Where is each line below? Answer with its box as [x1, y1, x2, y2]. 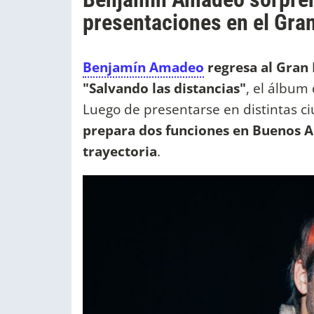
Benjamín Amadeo [83, 57, 204, 77]
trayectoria [83, 142, 157, 161]
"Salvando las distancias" [83, 78, 246, 98]
